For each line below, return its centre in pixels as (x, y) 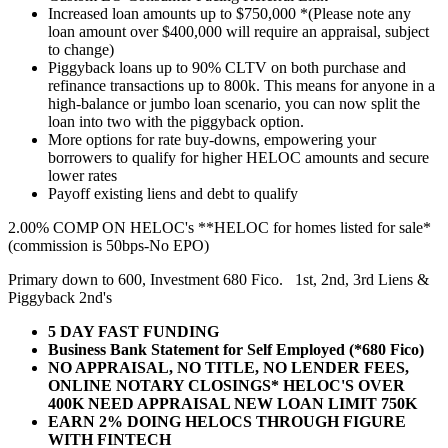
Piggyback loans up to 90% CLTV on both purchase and (227, 67)
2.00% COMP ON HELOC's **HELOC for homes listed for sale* (219, 227)
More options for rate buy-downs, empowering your (212, 139)
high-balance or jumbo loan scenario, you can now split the (234, 103)
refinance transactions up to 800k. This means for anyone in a (241, 85)
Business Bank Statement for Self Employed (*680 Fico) (236, 349)
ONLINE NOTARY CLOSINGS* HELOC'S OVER (226, 385)
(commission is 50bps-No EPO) (108, 245)
